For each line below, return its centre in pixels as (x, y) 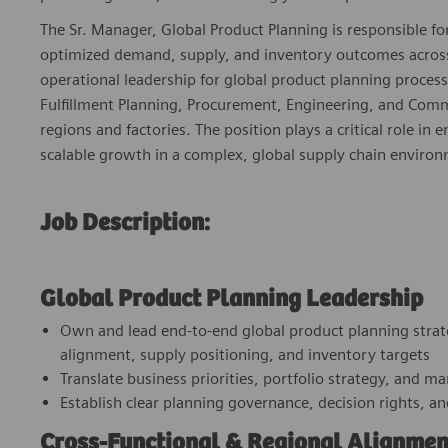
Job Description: (125, 224)
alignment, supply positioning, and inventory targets (245, 355)
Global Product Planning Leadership (231, 300)
